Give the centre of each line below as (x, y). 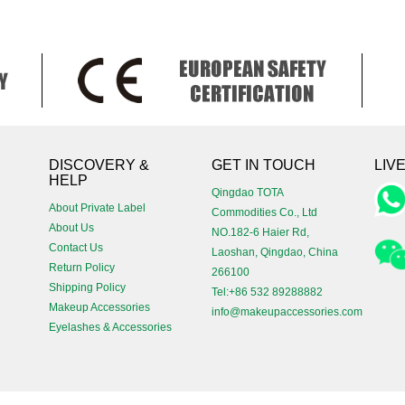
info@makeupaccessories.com (287, 312)
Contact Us (76, 248)
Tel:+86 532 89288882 (267, 292)
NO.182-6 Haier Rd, (260, 232)
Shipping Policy (87, 287)
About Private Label (97, 208)
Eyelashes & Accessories (110, 327)
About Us (71, 228)
